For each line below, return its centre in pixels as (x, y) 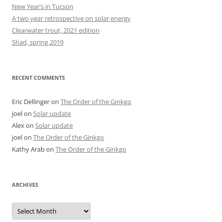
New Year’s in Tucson (43, 6)
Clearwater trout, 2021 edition (56, 30)
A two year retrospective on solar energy (71, 18)
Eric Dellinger (31, 101)
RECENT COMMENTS (38, 77)
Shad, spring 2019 (38, 42)
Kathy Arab (28, 149)
